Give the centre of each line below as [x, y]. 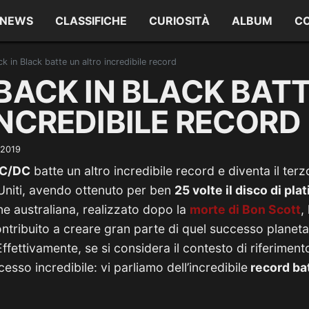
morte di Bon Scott [245, 209]
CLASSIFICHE [91, 21]
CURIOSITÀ [180, 21]
